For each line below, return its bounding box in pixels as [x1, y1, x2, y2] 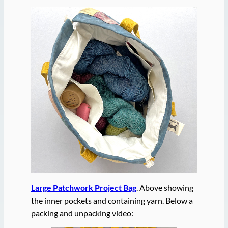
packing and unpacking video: [31, 208, 133, 218]
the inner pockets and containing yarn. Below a [31, 195, 193, 206]
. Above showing [136, 183, 193, 193]
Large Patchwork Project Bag [31, 183, 136, 193]
